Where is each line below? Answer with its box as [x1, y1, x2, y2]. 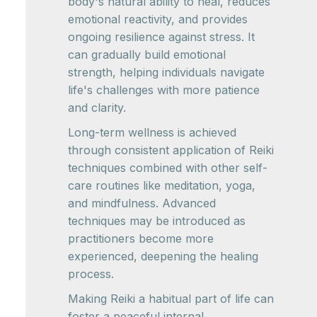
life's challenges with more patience [68, 82, 260, 97]
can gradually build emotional [68, 47, 226, 62]
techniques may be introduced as [68, 213, 246, 228]
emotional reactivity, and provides [68, 11, 248, 26]
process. [68, 266, 114, 281]
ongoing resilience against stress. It [68, 29, 255, 44]
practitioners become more [68, 231, 214, 246]
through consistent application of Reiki [68, 142, 274, 157]
